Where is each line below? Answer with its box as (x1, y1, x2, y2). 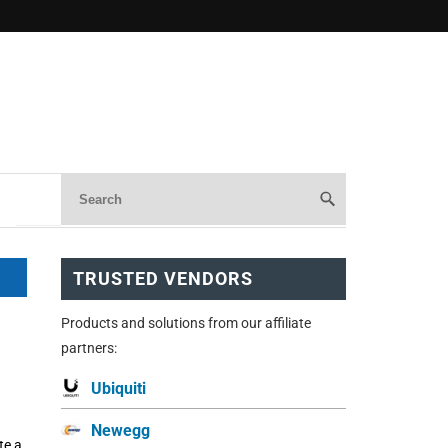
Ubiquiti (91, 378, 146, 398)
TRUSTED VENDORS (73, 267, 253, 289)
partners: (61, 339, 117, 356)
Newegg (91, 420, 150, 440)
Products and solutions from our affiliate (61, 314, 311, 331)
